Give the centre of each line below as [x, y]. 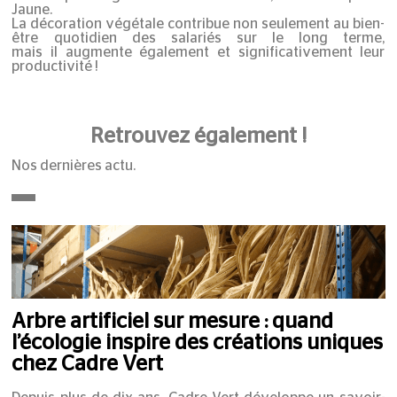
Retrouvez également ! [198, 136]
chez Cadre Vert [88, 364]
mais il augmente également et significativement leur [198, 53]
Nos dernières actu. [74, 166]
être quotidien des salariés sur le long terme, [198, 39]
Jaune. [32, 10]
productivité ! [55, 67]
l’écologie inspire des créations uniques [198, 343]
